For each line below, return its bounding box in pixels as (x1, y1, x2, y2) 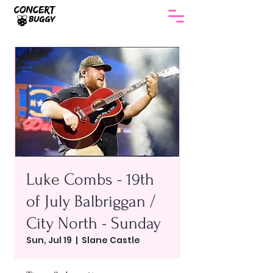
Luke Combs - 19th (26, 170, 154, 189)
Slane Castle (82, 234, 140, 246)
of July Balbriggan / (26, 192, 155, 211)
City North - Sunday (26, 214, 161, 233)
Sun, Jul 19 (26, 234, 72, 246)
